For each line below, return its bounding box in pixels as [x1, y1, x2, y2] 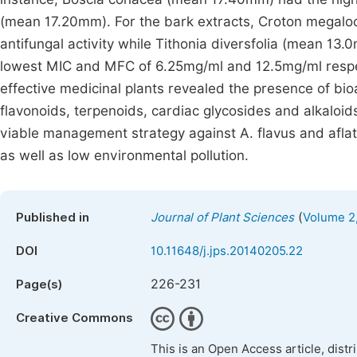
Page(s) [16, 277, 62, 292]
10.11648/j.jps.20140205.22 [151, 244, 303, 258]
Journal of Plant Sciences [151, 210, 294, 225]
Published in [16, 210, 89, 225]
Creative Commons [16, 311, 133, 325]
